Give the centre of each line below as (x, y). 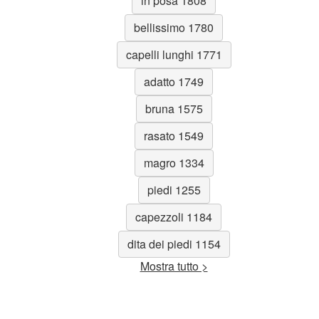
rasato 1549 (174, 135)
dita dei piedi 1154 (174, 244)
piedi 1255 (174, 189)
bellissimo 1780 (174, 27)
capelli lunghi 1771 (174, 54)
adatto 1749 (174, 81)
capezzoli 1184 (174, 216)
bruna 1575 (174, 108)
